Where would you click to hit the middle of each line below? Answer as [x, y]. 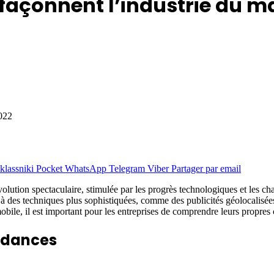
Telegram [127, 168]
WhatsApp [86, 168]
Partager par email [206, 168]
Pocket [49, 168]
